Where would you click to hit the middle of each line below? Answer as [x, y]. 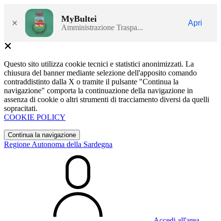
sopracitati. [21, 108]
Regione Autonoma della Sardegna [58, 144]
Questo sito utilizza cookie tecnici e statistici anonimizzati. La [99, 64]
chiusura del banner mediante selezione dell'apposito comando [100, 73]
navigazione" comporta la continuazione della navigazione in [98, 91]
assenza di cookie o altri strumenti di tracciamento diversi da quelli [107, 99]
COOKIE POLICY [35, 117]
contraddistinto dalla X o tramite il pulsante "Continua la [91, 82]
